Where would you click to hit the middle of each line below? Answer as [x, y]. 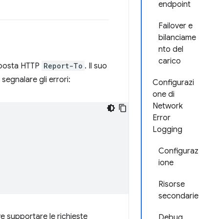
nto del [171, 49]
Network [168, 106]
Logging [167, 130]
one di [164, 94]
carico [170, 61]
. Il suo [96, 66]
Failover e [175, 26]
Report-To [63, 66]
